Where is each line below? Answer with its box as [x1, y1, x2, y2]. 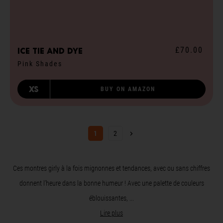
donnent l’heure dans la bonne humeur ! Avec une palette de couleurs [19, 179, 204, 188]
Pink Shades [17, 60, 62, 68]
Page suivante [133, 129, 172, 137]
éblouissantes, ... [89, 194, 134, 203]
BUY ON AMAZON [101, 86, 155, 93]
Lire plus [100, 209, 123, 218]
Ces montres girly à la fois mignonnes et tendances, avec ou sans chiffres [13, 164, 210, 173]
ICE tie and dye [17, 46, 83, 56]
